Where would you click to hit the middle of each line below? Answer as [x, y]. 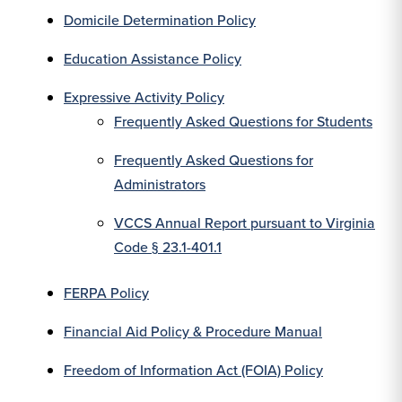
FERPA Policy [106, 293]
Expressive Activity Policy [144, 97]
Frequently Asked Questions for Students [243, 122]
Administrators [160, 184]
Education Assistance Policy [153, 59]
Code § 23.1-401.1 [168, 247]
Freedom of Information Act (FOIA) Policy [193, 370]
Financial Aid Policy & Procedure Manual [193, 332]
